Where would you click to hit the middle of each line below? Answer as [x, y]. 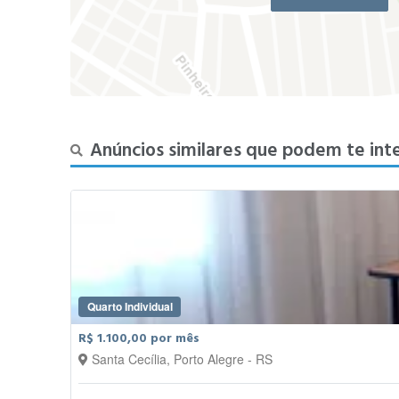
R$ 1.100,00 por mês [139, 338]
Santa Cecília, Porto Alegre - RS [183, 358]
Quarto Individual [130, 306]
